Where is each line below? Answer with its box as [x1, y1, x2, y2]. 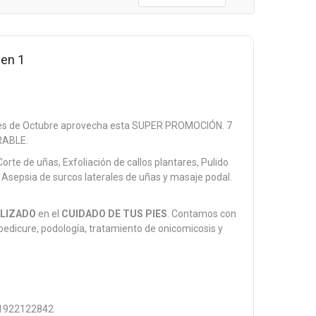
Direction [247, 12, 286, 23]
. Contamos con [167, 208, 237, 219]
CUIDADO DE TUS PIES [61, 208, 168, 219]
